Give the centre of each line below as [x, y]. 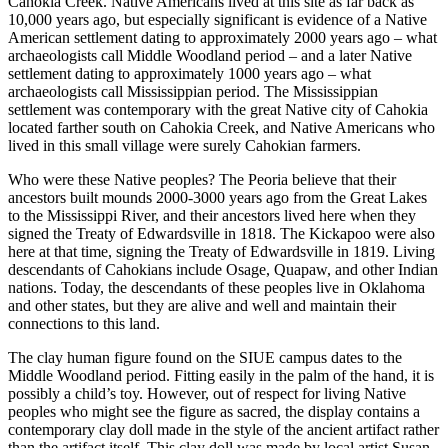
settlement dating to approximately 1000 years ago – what [189, 74]
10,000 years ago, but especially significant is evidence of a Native [217, 20]
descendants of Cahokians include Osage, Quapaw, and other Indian [223, 270]
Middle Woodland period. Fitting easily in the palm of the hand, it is [221, 376]
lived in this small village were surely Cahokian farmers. [184, 146]
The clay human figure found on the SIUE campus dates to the [205, 358]
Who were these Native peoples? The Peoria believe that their [202, 180]
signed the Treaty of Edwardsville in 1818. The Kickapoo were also [221, 234]
